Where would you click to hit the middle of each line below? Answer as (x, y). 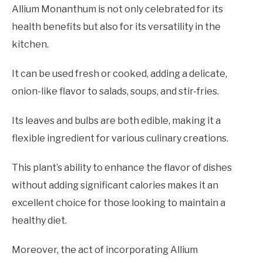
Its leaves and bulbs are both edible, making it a (116, 120)
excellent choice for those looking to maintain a (119, 203)
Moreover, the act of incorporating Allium (105, 249)
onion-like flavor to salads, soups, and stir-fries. (115, 91)
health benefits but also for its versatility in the (116, 26)
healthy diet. (39, 220)
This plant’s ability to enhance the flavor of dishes (122, 167)
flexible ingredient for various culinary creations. (120, 138)
